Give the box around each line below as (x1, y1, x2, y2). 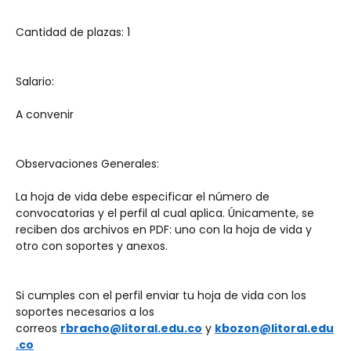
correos (16, 320, 60, 336)
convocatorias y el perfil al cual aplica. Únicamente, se (16, 205, 314, 221)
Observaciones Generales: (16, 156, 159, 172)
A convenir (16, 107, 74, 122)
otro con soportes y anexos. (16, 238, 168, 254)
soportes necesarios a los (16, 304, 154, 320)
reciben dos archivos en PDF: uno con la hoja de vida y (16, 222, 312, 237)
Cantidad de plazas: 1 (16, 24, 130, 40)
